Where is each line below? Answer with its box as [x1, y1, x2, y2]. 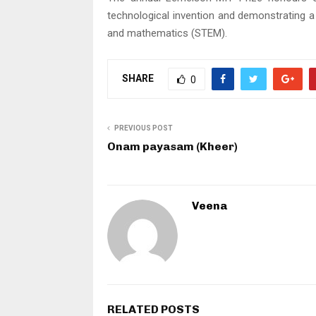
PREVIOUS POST [114, 124, 173, 133]
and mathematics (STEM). [107, 27, 227, 40]
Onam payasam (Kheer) [107, 140, 238, 154]
